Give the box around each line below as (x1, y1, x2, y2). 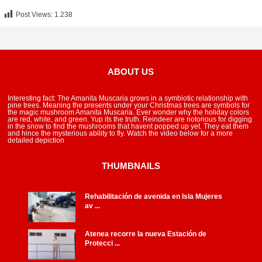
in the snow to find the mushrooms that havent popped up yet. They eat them (8, 122, 249, 131)
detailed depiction (8, 136, 65, 145)
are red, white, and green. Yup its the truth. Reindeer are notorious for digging (8, 115, 253, 124)
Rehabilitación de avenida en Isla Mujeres (85, 192, 223, 201)
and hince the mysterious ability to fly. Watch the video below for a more (8, 129, 233, 138)
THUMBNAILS (101, 161, 160, 171)
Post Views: (16, 11, 53, 19)
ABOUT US (108, 67, 154, 77)
